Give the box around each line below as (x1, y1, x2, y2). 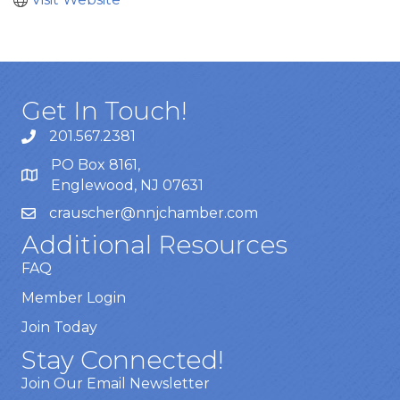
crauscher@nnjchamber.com (49, 204, 258, 222)
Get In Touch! (21, 96, 187, 127)
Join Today (21, 319, 97, 337)
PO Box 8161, (51, 156, 144, 174)
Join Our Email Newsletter (21, 375, 210, 393)
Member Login (21, 289, 126, 307)
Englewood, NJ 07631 (51, 177, 207, 195)
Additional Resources (21, 229, 287, 261)
